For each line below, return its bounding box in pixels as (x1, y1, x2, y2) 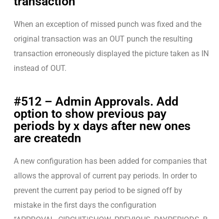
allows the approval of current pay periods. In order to (14, 171, 197, 180)
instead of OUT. (14, 63, 66, 73)
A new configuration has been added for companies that (14, 156, 207, 166)
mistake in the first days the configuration (14, 200, 156, 210)
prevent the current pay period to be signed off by (14, 185, 182, 195)
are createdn (14, 131, 81, 145)
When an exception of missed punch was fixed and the (14, 19, 201, 29)
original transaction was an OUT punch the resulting (14, 34, 193, 44)
